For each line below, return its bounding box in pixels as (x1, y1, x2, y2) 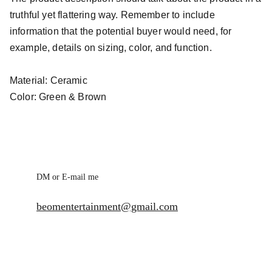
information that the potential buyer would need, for (10, 26, 232, 36)
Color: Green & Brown (10, 92, 107, 102)
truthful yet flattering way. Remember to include (10, 10, 215, 20)
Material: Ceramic (10, 75, 87, 86)
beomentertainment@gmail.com (36, 200, 178, 212)
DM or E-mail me (36, 172, 98, 182)
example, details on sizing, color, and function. (10, 42, 212, 53)
